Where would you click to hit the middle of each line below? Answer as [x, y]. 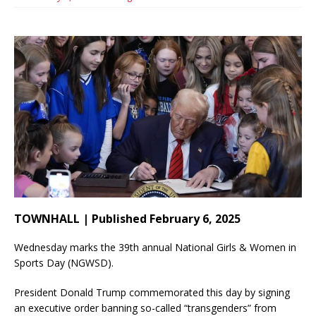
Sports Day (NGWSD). [64, 263]
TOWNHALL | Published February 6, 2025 [127, 219]
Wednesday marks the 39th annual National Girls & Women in [155, 248]
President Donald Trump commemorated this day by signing [152, 293]
